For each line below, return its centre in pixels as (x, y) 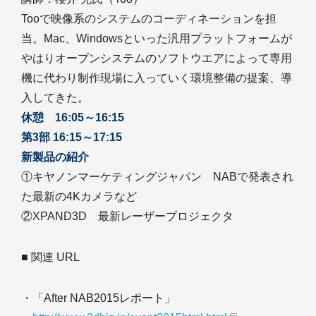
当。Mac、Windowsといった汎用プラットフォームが (157, 38)
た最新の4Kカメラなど (79, 196)
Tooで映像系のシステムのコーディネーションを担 (149, 19)
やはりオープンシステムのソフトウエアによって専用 (157, 58)
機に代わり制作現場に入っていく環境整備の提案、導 (157, 78)
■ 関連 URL (50, 257)
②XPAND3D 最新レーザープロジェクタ (127, 216)
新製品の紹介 (55, 157)
